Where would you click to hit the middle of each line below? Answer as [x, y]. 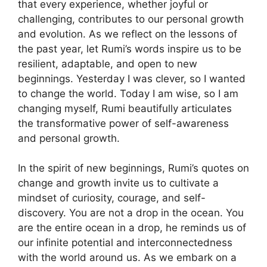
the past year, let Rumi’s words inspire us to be [130, 49]
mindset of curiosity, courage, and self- [112, 198]
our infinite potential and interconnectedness [125, 243]
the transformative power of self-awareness [123, 123]
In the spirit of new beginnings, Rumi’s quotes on [133, 168]
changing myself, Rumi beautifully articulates [125, 108]
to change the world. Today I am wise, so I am [128, 93]
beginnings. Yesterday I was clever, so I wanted [132, 78]
